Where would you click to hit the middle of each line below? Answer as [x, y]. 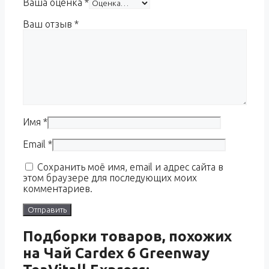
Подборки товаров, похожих [127, 236]
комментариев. [58, 189]
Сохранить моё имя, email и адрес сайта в [130, 167]
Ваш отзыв [49, 24]
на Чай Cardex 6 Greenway [116, 253]
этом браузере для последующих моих [110, 178]
